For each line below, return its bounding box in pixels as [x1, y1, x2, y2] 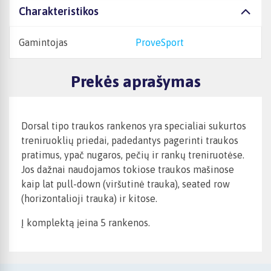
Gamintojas [19, 37, 68, 48]
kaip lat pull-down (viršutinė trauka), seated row [21, 178, 230, 190]
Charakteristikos [19, 5, 99, 18]
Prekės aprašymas [70, 72, 201, 91]
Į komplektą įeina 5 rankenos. [21, 217, 150, 229]
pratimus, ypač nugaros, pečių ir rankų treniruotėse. [21, 149, 244, 161]
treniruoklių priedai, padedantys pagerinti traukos [21, 135, 238, 146]
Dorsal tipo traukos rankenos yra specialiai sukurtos [21, 120, 246, 132]
